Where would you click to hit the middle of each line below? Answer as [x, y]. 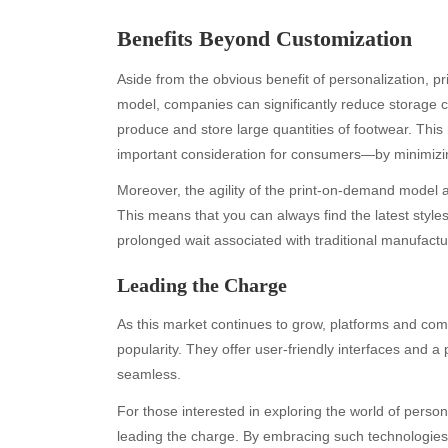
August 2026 [202, 274]
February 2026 [209, 424]
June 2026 [195, 324]
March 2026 [200, 399]
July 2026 [192, 299]
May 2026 [193, 349]
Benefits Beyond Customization [264, 38]
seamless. [149, 374]
